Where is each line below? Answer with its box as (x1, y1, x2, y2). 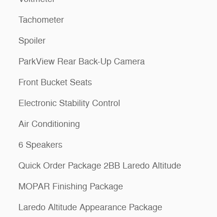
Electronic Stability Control (18, 98, 120, 109)
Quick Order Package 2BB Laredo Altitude (18, 160, 181, 171)
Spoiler (18, 35, 46, 46)
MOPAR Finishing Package (18, 181, 123, 192)
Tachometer (18, 15, 64, 26)
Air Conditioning (18, 119, 80, 130)
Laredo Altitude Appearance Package (18, 202, 162, 213)
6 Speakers (18, 139, 62, 151)
